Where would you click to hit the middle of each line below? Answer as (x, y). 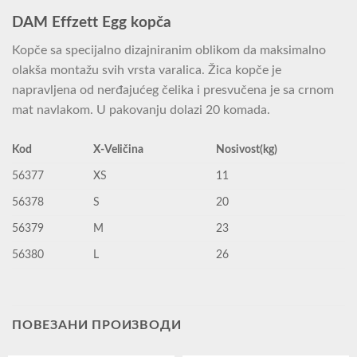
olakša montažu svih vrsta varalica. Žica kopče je (147, 70)
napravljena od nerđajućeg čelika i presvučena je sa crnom (173, 90)
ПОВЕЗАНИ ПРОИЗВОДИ (97, 325)
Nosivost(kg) (247, 149)
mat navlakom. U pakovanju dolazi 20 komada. (141, 110)
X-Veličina (119, 149)
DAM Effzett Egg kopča (92, 23)
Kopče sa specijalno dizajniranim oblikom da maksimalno (169, 50)
